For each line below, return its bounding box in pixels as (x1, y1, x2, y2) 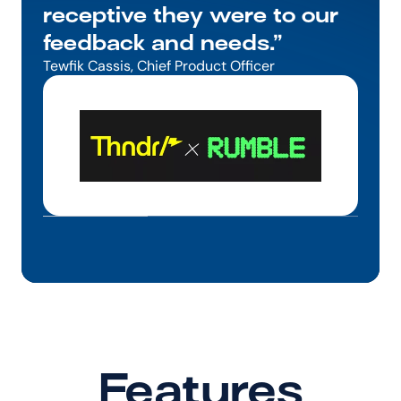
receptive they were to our (43, 3, 338, 28)
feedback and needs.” (43, 30, 283, 55)
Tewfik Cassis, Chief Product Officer (43, 56, 275, 75)
